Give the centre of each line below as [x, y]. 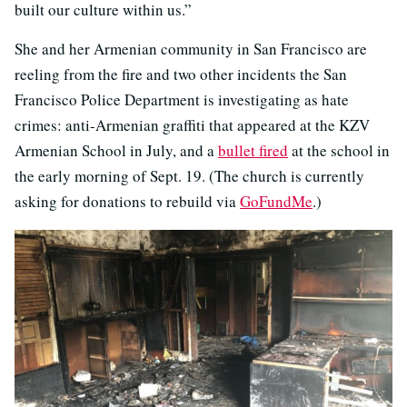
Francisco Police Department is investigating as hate [182, 99]
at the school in [339, 150]
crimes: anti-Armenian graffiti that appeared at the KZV [192, 124]
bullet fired [253, 150]
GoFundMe [276, 201]
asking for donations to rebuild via [127, 201]
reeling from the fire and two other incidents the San [181, 74]
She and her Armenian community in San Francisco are [191, 48]
